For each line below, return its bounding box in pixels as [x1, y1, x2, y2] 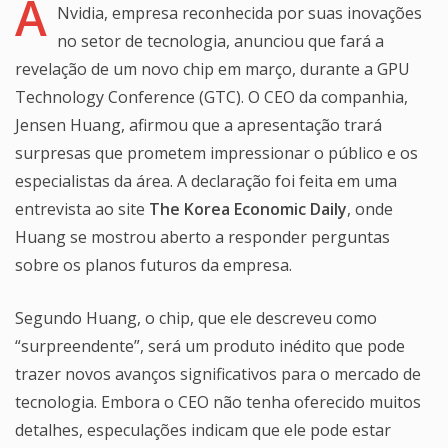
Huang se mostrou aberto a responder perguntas [15, 225, 390, 248]
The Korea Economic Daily [149, 197, 347, 220]
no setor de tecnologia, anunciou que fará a [57, 29, 384, 52]
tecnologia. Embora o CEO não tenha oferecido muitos [15, 390, 421, 413]
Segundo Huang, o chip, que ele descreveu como [15, 306, 377, 329]
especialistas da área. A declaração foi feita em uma [15, 169, 397, 192]
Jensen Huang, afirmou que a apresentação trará [15, 113, 382, 136]
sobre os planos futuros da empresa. [15, 253, 292, 276]
